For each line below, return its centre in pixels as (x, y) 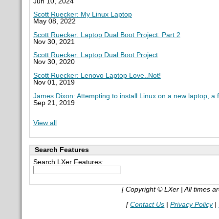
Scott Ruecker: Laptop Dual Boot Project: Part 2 (107, 35)
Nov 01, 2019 (54, 83)
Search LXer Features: (68, 162)
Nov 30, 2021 (54, 42)
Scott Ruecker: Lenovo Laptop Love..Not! (97, 76)
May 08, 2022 (54, 22)
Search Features (62, 150)
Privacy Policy (192, 204)
